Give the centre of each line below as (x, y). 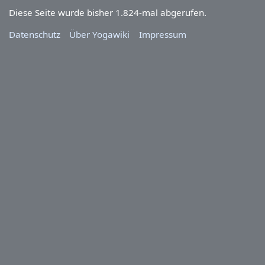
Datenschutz (35, 35)
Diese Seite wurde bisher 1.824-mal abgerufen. (108, 12)
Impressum (162, 35)
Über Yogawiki (100, 35)
